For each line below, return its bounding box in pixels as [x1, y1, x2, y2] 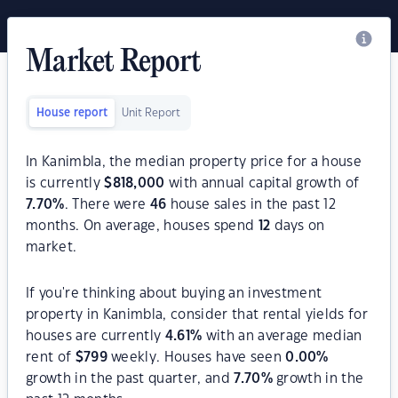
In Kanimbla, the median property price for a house [26, 155, 362, 169]
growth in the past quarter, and [26, 372, 235, 386]
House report [36, 107, 107, 118]
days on [270, 219, 325, 233]
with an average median [202, 330, 362, 343]
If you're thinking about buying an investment [26, 287, 322, 300]
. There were [64, 198, 150, 211]
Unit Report [122, 107, 180, 118]
